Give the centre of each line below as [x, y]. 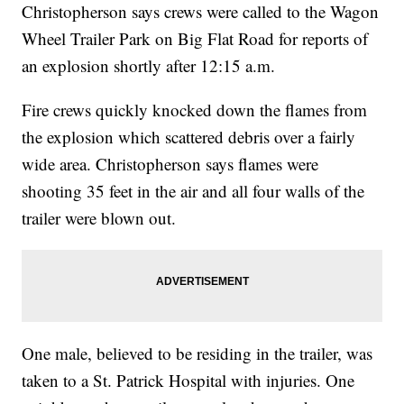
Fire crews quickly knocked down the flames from [195, 110]
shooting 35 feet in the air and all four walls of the [193, 191]
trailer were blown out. [99, 218]
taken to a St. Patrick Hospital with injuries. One [188, 381]
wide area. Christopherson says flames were [170, 164]
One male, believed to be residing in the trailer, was [197, 353]
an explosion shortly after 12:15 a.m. [149, 66]
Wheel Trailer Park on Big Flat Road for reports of [195, 39]
